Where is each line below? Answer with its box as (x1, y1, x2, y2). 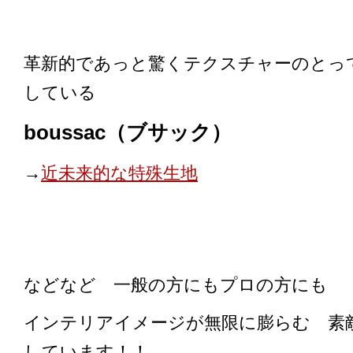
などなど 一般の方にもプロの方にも (24, 275, 328, 295)
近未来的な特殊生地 (41, 162, 198, 183)
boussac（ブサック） (24, 121, 232, 144)
